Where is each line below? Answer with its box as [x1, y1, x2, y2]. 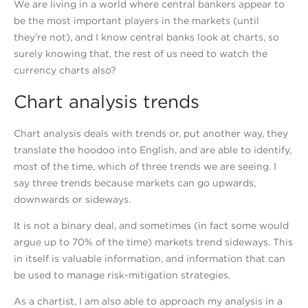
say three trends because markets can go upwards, [14, 177, 256, 189]
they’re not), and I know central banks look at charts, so [14, 31, 279, 43]
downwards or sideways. [14, 193, 131, 206]
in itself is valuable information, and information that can [14, 252, 285, 265]
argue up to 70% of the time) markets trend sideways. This [14, 236, 293, 248]
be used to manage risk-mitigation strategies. [14, 269, 230, 281]
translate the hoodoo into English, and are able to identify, [14, 144, 291, 156]
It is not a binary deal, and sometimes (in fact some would [14, 219, 289, 232]
